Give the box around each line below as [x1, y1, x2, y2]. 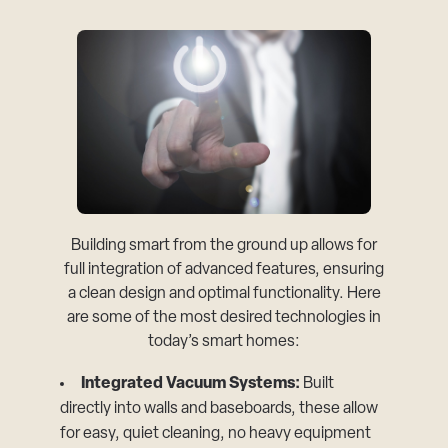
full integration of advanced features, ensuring [64, 262, 384, 279]
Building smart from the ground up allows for [71, 238, 377, 255]
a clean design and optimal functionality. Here [67, 286, 381, 303]
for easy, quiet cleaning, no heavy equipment [60, 426, 372, 443]
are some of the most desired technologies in [67, 310, 381, 327]
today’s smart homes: [148, 334, 300, 351]
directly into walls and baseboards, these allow [60, 401, 379, 418]
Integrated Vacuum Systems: [81, 376, 301, 393]
